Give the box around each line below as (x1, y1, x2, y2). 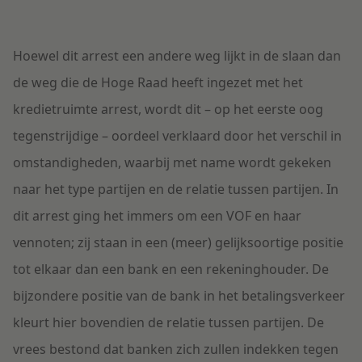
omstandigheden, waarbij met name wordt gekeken (13, 154, 331, 172)
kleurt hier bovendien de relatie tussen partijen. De (13, 314, 324, 332)
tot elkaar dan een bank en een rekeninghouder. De (13, 260, 329, 279)
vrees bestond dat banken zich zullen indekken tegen (13, 340, 339, 359)
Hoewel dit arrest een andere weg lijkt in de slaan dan (13, 47, 341, 65)
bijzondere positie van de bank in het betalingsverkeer (13, 287, 345, 305)
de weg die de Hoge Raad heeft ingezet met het (13, 74, 303, 92)
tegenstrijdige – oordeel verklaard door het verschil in (13, 127, 342, 145)
